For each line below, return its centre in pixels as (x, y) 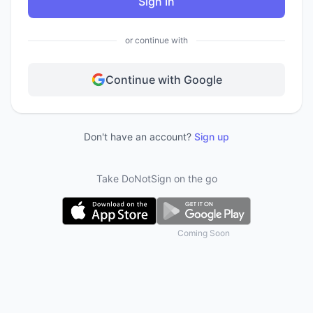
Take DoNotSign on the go (156, 179)
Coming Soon (203, 233)
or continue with (156, 40)
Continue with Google (163, 80)
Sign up (212, 137)
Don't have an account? (138, 137)
